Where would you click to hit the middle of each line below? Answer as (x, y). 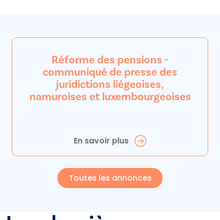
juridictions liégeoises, (110, 84)
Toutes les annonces (110, 178)
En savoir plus (101, 140)
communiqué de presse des (110, 72)
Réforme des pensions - (110, 59)
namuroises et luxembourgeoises (110, 96)
